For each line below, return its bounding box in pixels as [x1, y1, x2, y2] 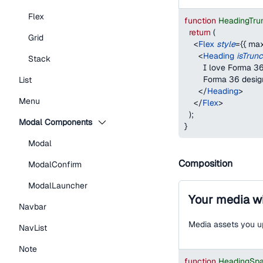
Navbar [19, 201, 46, 212]
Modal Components [19, 117, 92, 127]
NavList [19, 222, 47, 233]
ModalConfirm [28, 159, 82, 170]
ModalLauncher [28, 180, 87, 191]
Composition [178, 157, 232, 170]
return [189, 27, 211, 38]
